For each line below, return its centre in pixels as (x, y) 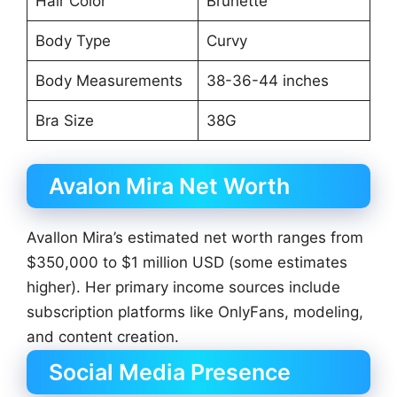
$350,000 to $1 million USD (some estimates (187, 262)
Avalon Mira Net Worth (169, 186)
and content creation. (103, 336)
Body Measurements (109, 81)
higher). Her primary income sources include (183, 287)
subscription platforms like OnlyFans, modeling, (195, 311)
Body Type (73, 41)
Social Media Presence (170, 373)
